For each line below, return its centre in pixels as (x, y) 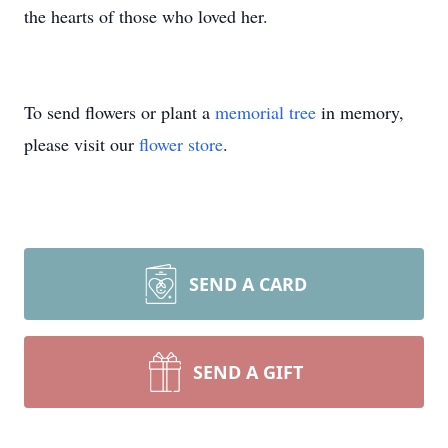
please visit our (81, 144)
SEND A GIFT (248, 372)
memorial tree (265, 112)
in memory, (360, 112)
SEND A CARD (248, 284)
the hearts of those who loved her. (146, 16)
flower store (181, 144)
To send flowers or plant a (119, 112)
